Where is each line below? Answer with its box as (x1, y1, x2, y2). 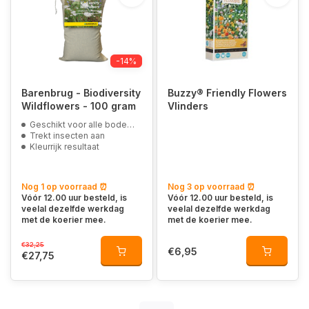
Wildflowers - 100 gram (83, 100, 136, 112)
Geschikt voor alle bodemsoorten (30, 119, 127, 130)
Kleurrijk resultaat (30, 141, 99, 152)
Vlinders (167, 100, 208, 112)
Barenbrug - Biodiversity (21, 87, 141, 99)
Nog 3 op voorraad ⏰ (167, 181, 255, 192)
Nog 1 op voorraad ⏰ (21, 181, 108, 192)
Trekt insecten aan (30, 130, 105, 141)
